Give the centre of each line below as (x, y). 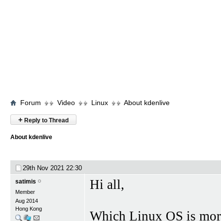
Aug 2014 (27, 201)
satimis (26, 182)
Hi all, (107, 184)
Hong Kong (29, 209)
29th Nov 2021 (44, 168)
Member (25, 192)
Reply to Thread (46, 120)
